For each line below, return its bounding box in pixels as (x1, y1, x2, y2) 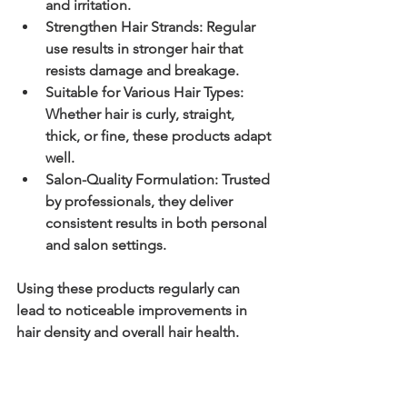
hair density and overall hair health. (16, 323, 239, 342)
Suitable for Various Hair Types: (45, 84, 243, 102)
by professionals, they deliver (45, 193, 236, 211)
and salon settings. (45, 236, 166, 254)
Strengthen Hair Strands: (45, 18, 203, 36)
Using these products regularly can (16, 280, 243, 298)
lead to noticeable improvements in (16, 302, 251, 320)
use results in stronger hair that (45, 40, 246, 58)
